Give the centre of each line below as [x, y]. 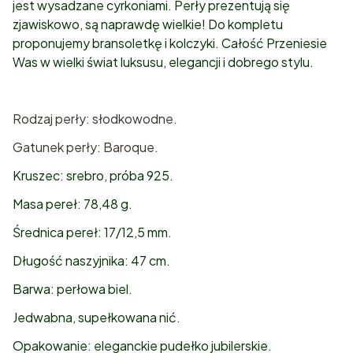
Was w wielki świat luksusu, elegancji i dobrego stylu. [163, 62]
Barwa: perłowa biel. [72, 289]
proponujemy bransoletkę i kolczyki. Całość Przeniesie [170, 43]
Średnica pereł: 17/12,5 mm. [92, 232]
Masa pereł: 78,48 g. [72, 204]
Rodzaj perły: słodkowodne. [95, 119]
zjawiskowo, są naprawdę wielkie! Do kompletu [148, 24]
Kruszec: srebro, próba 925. [93, 176]
